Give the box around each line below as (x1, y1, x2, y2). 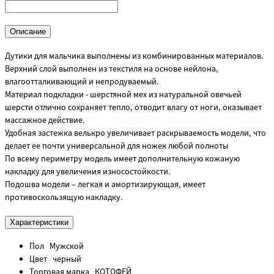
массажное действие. (5, 114, 85, 127)
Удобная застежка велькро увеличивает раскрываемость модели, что (5, 127, 266, 139)
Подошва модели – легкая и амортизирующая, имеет (5, 178, 206, 191)
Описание (10, 27, 46, 37)
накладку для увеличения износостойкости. (5, 165, 171, 178)
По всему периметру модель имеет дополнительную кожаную (5, 152, 240, 165)
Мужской (48, 240, 84, 253)
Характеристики (10, 217, 68, 227)
